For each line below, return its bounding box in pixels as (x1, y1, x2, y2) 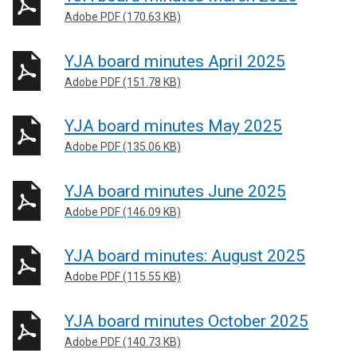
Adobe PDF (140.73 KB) (65, 335, 181, 348)
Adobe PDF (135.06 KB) (65, 140, 181, 153)
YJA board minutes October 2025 (65, 311, 308, 331)
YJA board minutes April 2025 (65, 51, 285, 71)
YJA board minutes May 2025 (65, 116, 282, 135)
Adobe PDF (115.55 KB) (65, 270, 181, 283)
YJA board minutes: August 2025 (65, 246, 305, 265)
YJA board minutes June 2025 (65, 181, 286, 201)
